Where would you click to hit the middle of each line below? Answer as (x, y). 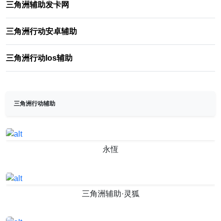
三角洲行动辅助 (35, 104)
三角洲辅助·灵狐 (110, 193)
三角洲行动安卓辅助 (41, 31)
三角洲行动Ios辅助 (39, 58)
